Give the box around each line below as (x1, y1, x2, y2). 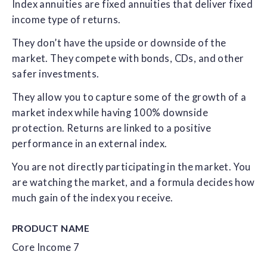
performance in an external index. (12, 137, 167, 150)
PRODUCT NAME (12, 222, 89, 234)
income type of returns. (12, 13, 121, 26)
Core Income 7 (12, 241, 80, 253)
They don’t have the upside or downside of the (12, 36, 226, 49)
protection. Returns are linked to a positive (12, 122, 212, 134)
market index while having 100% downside (12, 106, 209, 119)
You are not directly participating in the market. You (12, 160, 251, 173)
